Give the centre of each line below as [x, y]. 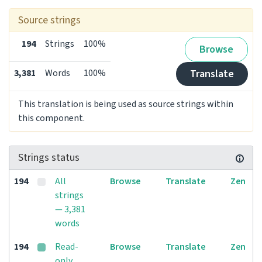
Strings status [49, 158]
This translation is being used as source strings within [126, 104]
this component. [51, 118]
